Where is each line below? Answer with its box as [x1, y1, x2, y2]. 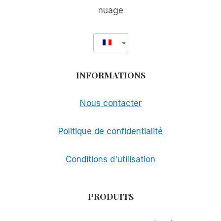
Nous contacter [79, 98, 142, 109]
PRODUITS [87, 190, 134, 202]
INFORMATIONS [75, 69, 146, 81]
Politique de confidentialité [58, 126, 163, 137]
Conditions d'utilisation [66, 154, 155, 165]
